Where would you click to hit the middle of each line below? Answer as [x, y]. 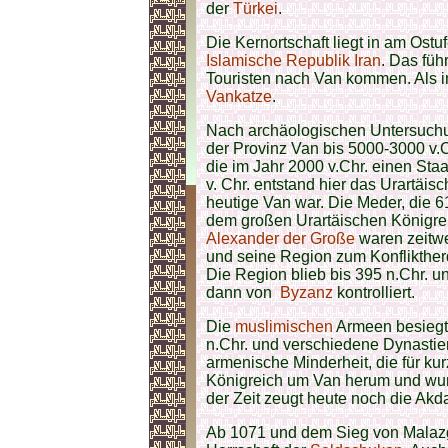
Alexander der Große [282, 238]
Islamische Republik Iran [293, 60]
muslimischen [284, 326]
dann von [243, 292]
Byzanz [306, 292]
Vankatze [239, 96]
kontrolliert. [374, 292]
